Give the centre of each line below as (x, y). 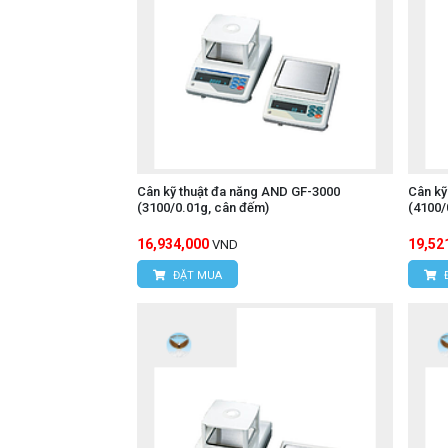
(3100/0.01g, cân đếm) (203, 208)
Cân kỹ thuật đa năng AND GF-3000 (238, 192)
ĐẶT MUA (196, 276)
